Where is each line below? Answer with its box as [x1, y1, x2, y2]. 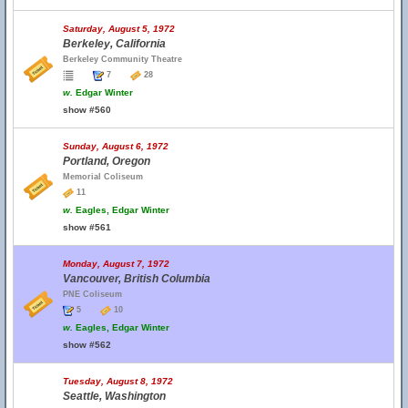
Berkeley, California [63, 37, 166, 50]
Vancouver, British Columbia [63, 272, 210, 285]
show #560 [63, 105, 111, 115]
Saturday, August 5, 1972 [63, 24, 175, 34]
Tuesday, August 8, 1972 [63, 376, 173, 386]
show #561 [63, 222, 111, 232]
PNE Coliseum [63, 290, 122, 299]
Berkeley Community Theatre [63, 55, 182, 64]
